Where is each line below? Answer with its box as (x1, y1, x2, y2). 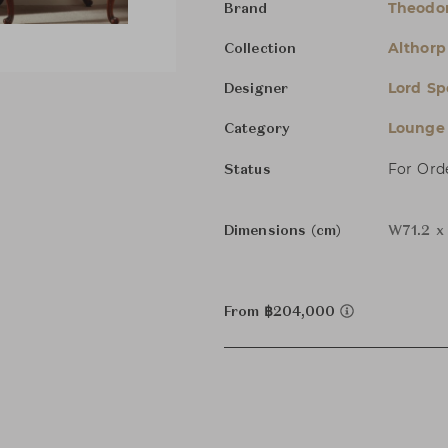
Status (224, 163, 271, 177)
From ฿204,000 (224, 305, 340, 319)
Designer (224, 82, 288, 96)
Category (224, 122, 290, 136)
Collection (224, 42, 296, 56)
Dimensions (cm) (224, 224, 342, 238)
